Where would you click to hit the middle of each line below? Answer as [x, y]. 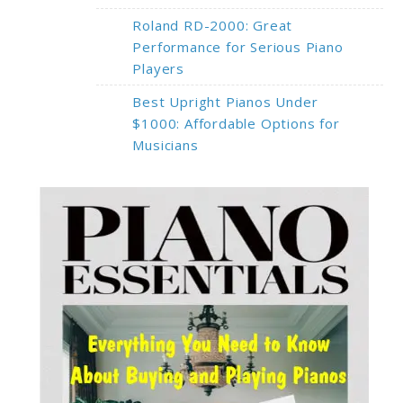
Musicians [166, 144]
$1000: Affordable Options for [236, 123]
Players [159, 68]
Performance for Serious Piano [238, 46]
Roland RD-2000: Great [213, 25]
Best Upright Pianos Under [225, 101]
